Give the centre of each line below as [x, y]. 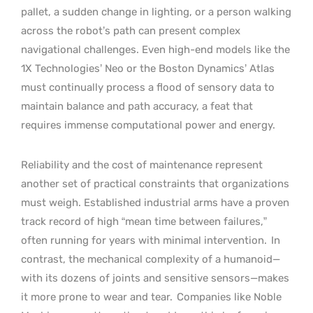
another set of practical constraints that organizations [155, 183]
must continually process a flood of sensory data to [148, 87]
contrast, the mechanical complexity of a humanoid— [151, 259]
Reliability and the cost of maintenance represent [142, 165]
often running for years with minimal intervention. [145, 240]
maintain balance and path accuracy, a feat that [137, 106]
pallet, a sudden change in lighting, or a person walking [156, 12]
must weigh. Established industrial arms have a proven [155, 202]
